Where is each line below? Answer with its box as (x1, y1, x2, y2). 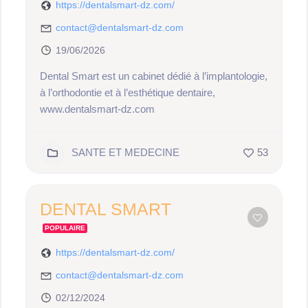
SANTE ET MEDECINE (71, 146, 180, 158)
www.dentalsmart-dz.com (40, 103, 155, 115)
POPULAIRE (45, 224, 86, 232)
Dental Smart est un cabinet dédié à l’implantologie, (40, 70, 268, 82)
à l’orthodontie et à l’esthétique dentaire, (40, 87, 216, 98)
